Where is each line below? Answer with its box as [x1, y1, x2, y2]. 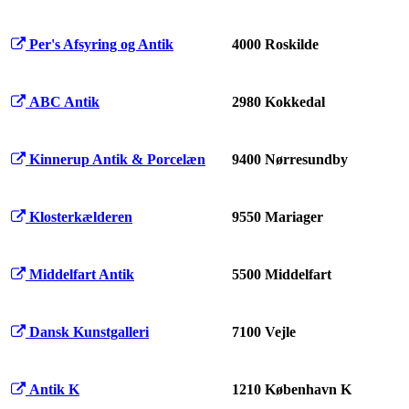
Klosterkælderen [29, 209, 132, 225]
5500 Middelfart [232, 267, 331, 283]
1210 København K [232, 382, 351, 398]
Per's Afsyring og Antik [29, 37, 173, 53]
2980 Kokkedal [232, 94, 325, 110]
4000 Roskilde [232, 37, 319, 53]
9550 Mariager [232, 209, 323, 225]
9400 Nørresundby [232, 152, 348, 168]
